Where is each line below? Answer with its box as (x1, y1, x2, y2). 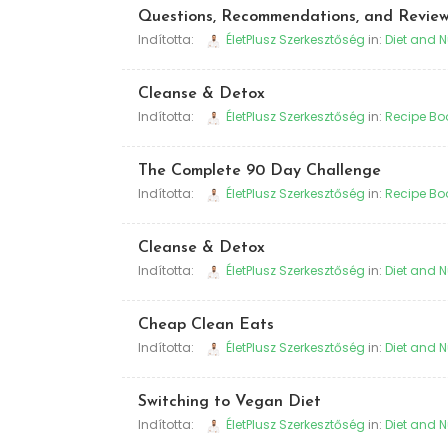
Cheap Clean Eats (138, 317, 274, 333)
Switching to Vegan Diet (138, 394, 321, 410)
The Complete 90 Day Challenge (138, 163, 381, 179)
